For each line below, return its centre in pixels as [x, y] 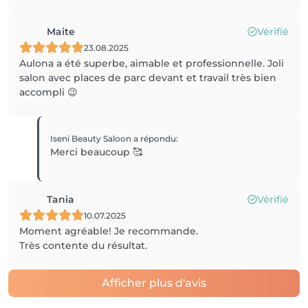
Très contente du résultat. [83, 245]
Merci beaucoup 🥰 [97, 152]
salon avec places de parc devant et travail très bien [148, 78]
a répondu [155, 139]
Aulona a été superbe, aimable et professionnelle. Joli [152, 63]
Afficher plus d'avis [154, 283]
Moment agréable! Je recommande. [109, 231]
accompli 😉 [48, 92]
